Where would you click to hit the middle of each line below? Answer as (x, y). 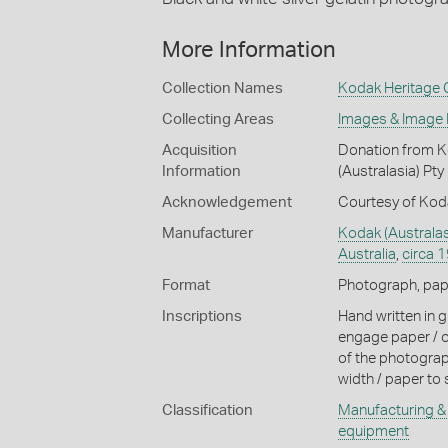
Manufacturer (207, 233)
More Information (249, 49)
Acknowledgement (227, 202)
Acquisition (199, 150)
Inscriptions (202, 316)
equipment (373, 431)
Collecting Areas (218, 119)
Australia (366, 254)
